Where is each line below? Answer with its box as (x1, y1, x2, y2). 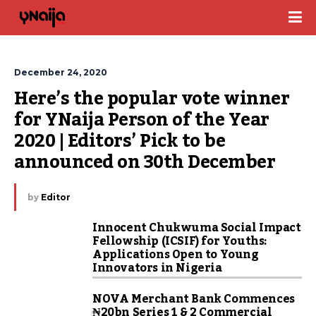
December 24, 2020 (14, 67, 107, 78)
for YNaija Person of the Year (14, 102, 269, 138)
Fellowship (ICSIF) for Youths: (92, 230, 268, 253)
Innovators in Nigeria (92, 257, 222, 279)
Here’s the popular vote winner (14, 81, 289, 116)
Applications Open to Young (92, 243, 259, 266)
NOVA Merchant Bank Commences (92, 288, 295, 310)
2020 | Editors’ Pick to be (14, 123, 225, 159)
